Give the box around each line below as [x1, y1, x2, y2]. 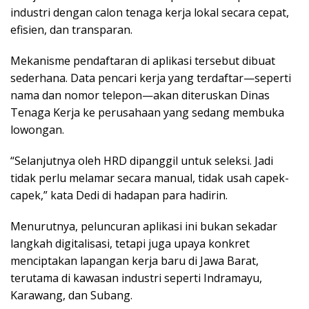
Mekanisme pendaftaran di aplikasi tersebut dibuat [10, 52, 275, 68]
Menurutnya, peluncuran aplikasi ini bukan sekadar [10, 218, 277, 234]
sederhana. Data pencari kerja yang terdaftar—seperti [10, 70, 291, 86]
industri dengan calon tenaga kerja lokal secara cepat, [10, 4, 289, 20]
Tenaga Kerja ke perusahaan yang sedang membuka [10, 104, 284, 120]
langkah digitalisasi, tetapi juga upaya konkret [10, 235, 250, 251]
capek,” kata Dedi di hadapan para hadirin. [10, 187, 228, 203]
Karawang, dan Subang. [10, 287, 132, 303]
